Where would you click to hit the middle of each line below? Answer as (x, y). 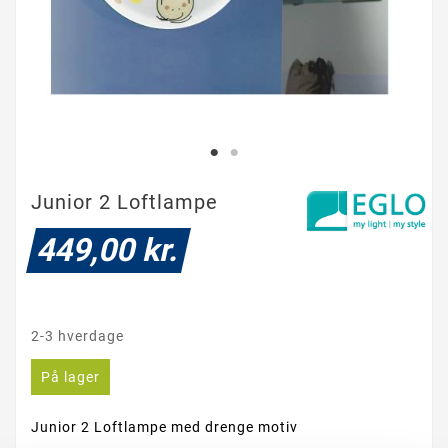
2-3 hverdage (77, 336)
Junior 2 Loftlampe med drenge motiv (164, 427)
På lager (70, 377)
